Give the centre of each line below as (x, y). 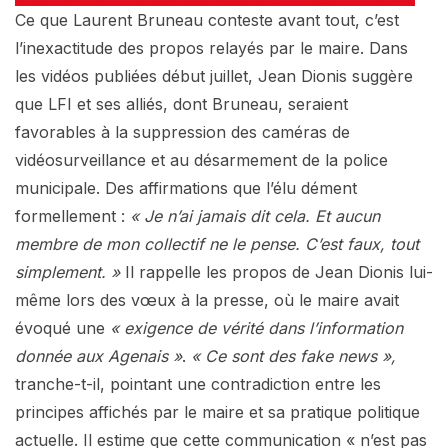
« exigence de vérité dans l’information (256, 327)
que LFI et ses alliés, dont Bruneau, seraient (181, 103)
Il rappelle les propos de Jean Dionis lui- (276, 271)
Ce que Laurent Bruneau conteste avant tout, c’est (207, 19)
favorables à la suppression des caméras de (182, 131)
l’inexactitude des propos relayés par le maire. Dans (211, 47)
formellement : (72, 215)
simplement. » (67, 271)
